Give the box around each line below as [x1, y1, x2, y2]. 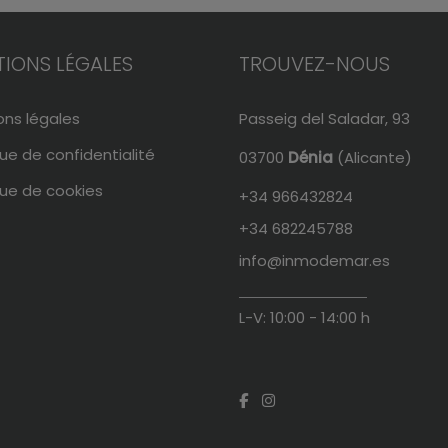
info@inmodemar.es [239, 249, 390, 271]
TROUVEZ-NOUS [239, 49, 390, 78]
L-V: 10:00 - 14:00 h [239, 306, 370, 328]
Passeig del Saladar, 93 [239, 107, 410, 129]
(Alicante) [333, 146, 412, 168]
